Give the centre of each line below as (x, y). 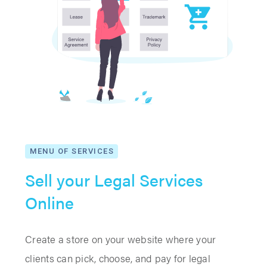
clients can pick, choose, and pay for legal (118, 258)
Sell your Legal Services (114, 179)
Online (49, 202)
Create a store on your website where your (121, 239)
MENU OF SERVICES (72, 151)
